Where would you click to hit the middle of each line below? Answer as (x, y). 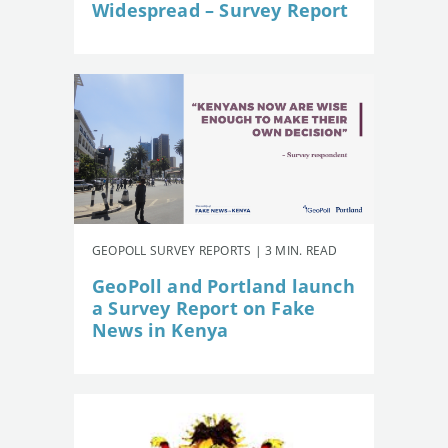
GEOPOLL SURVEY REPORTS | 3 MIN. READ (215, 250)
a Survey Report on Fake (204, 307)
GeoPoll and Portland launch (223, 285)
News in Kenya (160, 329)
